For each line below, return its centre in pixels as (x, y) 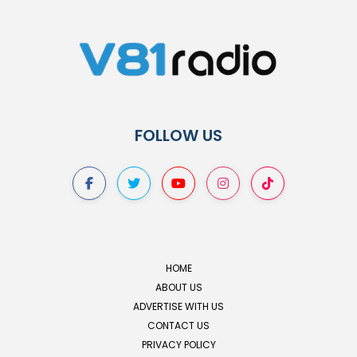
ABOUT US (178, 287)
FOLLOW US (178, 135)
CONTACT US (178, 325)
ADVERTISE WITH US (178, 306)
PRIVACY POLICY (178, 344)
